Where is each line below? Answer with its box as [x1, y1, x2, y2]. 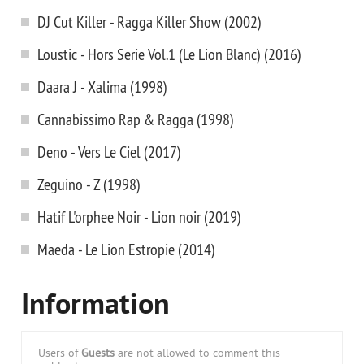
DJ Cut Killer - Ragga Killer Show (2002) [37, 11, 262, 32]
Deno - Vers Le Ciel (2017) [37, 141, 181, 162]
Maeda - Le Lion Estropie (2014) [37, 239, 215, 259]
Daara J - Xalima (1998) [37, 76, 167, 97]
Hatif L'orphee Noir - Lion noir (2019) [37, 206, 241, 227]
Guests [81, 347, 115, 361]
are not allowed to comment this [115, 347, 280, 361]
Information [21, 288, 170, 325]
